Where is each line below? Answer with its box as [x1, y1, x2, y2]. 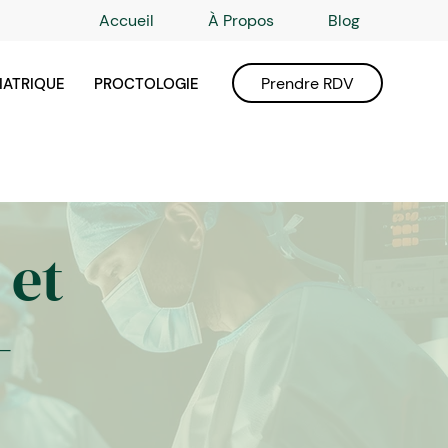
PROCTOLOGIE [93, 74, 199, 94]
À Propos [208, 10, 274, 31]
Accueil [99, 10, 154, 31]
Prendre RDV [261, 72, 354, 94]
